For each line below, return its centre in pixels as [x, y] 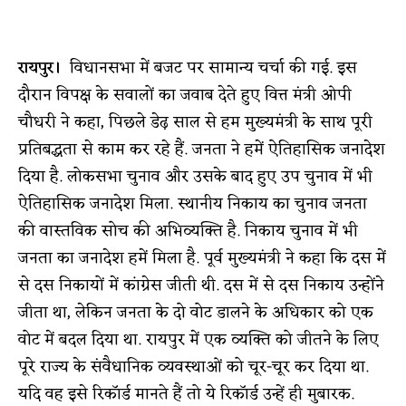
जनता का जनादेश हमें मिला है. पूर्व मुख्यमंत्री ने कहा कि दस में [202, 258]
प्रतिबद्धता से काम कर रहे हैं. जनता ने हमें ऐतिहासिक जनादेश [202, 149]
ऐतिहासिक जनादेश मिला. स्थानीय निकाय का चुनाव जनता [193, 203]
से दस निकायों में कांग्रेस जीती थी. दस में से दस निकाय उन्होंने [201, 285]
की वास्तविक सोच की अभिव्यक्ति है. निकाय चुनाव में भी [188, 231]
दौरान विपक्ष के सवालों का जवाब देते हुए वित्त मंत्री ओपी [185, 95]
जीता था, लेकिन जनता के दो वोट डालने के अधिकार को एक [196, 312]
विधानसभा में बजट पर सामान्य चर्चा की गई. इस [211, 68]
